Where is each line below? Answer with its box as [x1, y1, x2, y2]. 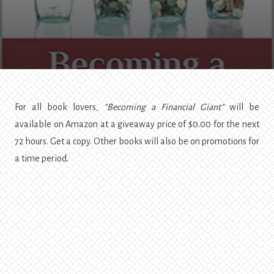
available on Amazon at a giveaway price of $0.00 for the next [15, 119, 259, 130]
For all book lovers [15, 102, 96, 113]
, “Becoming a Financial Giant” [96, 102, 224, 113]
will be [224, 102, 259, 113]
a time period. [15, 154, 68, 164]
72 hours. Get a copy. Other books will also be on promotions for [15, 136, 259, 147]
